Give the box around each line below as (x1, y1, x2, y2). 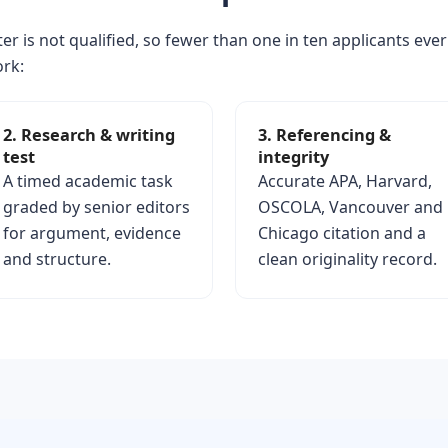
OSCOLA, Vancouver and (258, 196, 443, 218)
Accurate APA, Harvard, (258, 170, 432, 192)
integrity (258, 146, 329, 168)
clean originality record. (258, 248, 437, 270)
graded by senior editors (2, 196, 190, 218)
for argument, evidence (2, 222, 181, 244)
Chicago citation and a (258, 222, 426, 244)
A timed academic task (2, 170, 173, 192)
